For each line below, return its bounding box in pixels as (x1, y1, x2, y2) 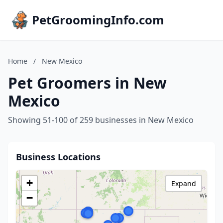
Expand (171, 179, 196, 188)
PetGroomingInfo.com (32, 11, 164, 28)
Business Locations (16, 151, 101, 163)
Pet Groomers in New (8, 73, 167, 93)
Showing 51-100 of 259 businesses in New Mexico (8, 114, 194, 125)
